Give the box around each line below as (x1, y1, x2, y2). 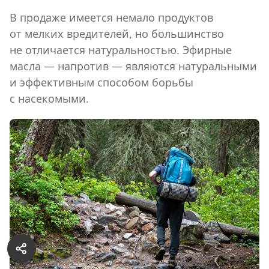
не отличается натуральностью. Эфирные (10, 43, 232, 58)
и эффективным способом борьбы (10, 75, 193, 90)
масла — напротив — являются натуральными (10, 59, 257, 74)
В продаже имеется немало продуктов (10, 10, 213, 25)
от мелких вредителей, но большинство (10, 26, 224, 41)
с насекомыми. (10, 91, 89, 106)
